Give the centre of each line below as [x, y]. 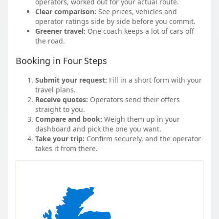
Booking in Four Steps [61, 61]
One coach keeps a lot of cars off [140, 31]
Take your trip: [60, 139]
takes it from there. [66, 149]
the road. [50, 41]
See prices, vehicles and [137, 12]
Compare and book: [69, 119]
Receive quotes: [62, 100]
